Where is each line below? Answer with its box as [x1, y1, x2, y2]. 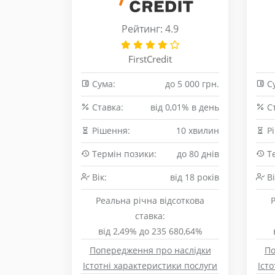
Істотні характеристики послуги [83, 260, 217, 271]
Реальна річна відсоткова [96, 195, 204, 206]
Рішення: [90, 125, 130, 136]
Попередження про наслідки [89, 244, 211, 256]
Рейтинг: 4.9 [122, 22, 179, 36]
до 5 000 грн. [165, 78, 219, 90]
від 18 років [170, 171, 219, 183]
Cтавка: [90, 101, 123, 113]
